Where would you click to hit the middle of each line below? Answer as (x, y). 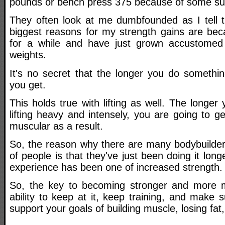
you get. (28, 85)
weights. (28, 55)
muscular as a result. (56, 126)
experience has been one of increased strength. (116, 167)
